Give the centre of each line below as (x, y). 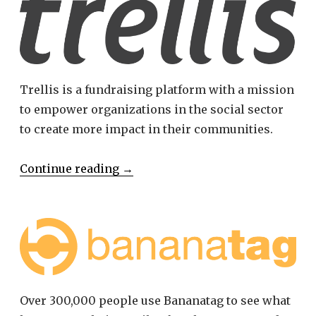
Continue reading (71, 168)
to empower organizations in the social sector (152, 109)
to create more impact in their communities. (146, 129)
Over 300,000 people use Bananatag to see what (155, 300)
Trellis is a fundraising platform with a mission (157, 89)
